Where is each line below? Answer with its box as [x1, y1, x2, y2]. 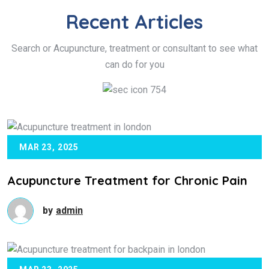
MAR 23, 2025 [19, 142, 79, 152]
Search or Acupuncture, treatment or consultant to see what [11, 43, 258, 55]
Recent [66, 10, 134, 34]
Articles [134, 10, 203, 34]
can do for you [104, 59, 165, 71]
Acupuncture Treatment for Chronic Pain [7, 172, 247, 188]
